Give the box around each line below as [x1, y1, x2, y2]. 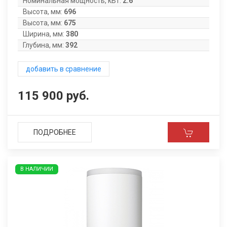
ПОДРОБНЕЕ [33, 128, 76, 136]
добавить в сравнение [26, 65, 101, 73]
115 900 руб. [18, 89, 89, 103]
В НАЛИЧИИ [20, 166, 53, 172]
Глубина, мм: [23, 41, 64, 49]
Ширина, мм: [23, 30, 64, 38]
